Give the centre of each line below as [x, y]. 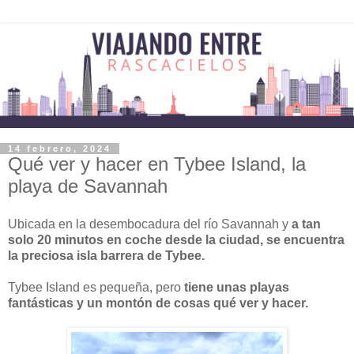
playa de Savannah [88, 186]
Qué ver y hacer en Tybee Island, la [157, 164]
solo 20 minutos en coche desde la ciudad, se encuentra [176, 239]
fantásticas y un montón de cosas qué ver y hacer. [158, 303]
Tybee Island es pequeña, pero [96, 287]
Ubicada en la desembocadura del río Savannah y [150, 224]
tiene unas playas [237, 287]
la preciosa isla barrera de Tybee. [106, 255]
